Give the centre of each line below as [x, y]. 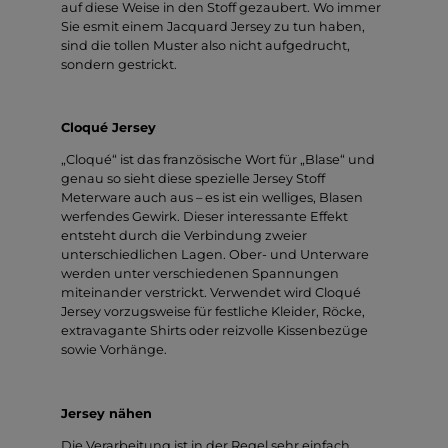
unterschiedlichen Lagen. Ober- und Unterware [215, 255]
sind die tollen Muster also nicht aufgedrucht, [205, 45]
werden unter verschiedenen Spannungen [200, 274]
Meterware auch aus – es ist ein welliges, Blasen [212, 198]
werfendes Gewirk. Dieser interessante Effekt [204, 217]
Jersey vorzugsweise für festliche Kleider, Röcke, [213, 312]
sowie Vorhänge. [114, 350]
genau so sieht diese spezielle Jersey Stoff [193, 179]
